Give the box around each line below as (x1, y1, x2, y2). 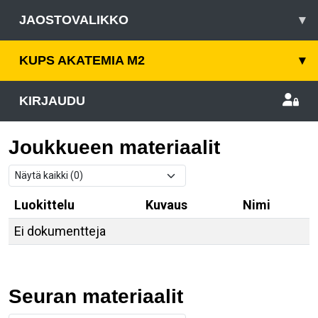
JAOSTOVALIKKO (19, 13, 128, 27)
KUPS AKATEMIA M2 (19, 53, 145, 67)
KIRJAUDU (19, 94, 85, 108)
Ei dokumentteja (14, 224, 106, 238)
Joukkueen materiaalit (9, 136, 220, 158)
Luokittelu (14, 197, 75, 212)
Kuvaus (146, 197, 187, 212)
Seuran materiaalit (9, 285, 183, 307)
